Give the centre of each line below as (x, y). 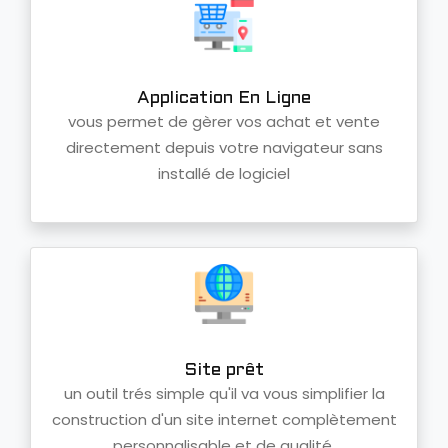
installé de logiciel (224, 174)
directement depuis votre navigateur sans (224, 148)
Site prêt (224, 371)
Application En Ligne (224, 99)
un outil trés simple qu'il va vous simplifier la (224, 394)
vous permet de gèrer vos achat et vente (224, 122)
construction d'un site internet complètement (224, 420)
